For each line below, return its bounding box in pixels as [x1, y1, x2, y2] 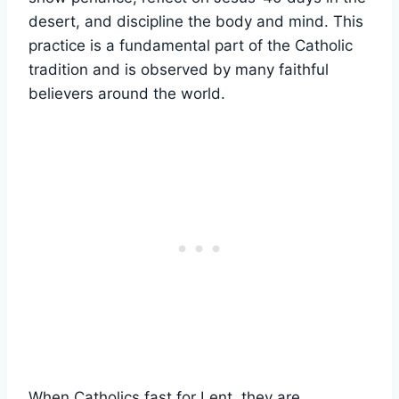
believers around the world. [28, 84, 225, 102]
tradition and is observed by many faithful [28, 60, 329, 78]
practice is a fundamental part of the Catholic [28, 36, 353, 54]
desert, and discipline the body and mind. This [28, 12, 363, 30]
